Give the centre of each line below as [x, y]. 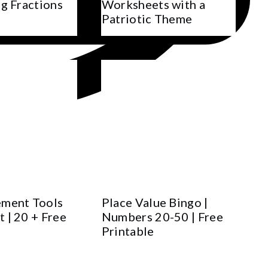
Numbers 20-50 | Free [162, 217]
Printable [128, 231]
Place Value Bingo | [155, 202]
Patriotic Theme [147, 18]
